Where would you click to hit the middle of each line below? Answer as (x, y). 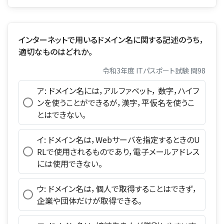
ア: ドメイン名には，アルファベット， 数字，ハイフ (118, 90)
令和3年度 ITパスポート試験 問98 (154, 70)
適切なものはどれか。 (55, 51)
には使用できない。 (69, 163)
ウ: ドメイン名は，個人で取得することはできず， (117, 188)
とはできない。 (61, 114)
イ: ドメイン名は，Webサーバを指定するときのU (118, 139)
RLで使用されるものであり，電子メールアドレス (118, 151)
